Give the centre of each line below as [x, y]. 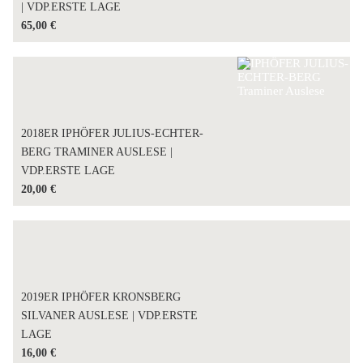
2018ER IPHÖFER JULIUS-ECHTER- [113, 134]
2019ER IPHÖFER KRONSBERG [101, 297]
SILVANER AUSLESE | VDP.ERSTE [110, 315]
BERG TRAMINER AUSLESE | [97, 152]
